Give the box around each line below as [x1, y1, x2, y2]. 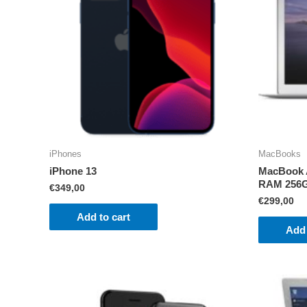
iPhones [49, 149, 82, 160]
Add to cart [77, 211, 130, 223]
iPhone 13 [49, 164, 97, 177]
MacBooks [258, 149, 301, 160]
